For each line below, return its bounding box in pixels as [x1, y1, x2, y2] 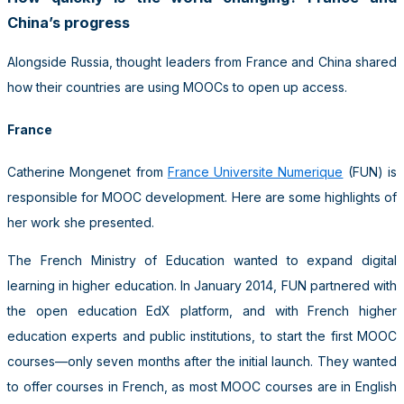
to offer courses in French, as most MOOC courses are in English [7, 378, 397, 394]
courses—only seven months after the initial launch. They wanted [7, 353, 397, 369]
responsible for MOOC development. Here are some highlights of [7, 188, 397, 205]
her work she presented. [7, 214, 154, 230]
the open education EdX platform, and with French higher [7, 302, 397, 318]
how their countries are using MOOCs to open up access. [7, 79, 347, 96]
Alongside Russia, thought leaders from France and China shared [7, 54, 397, 70]
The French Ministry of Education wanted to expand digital [7, 252, 397, 268]
